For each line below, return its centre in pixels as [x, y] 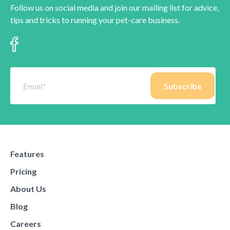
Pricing [23, 171]
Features [27, 154]
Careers [26, 224]
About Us [28, 189]
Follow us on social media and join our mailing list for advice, [114, 8]
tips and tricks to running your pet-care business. [95, 20]
